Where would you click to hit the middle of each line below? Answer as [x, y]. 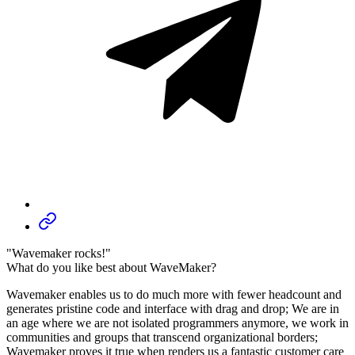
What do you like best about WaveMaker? [111, 267]
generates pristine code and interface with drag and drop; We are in [173, 308]
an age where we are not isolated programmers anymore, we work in [177, 323]
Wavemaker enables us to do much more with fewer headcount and [174, 294]
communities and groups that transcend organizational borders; [162, 337]
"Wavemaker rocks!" [59, 253]
